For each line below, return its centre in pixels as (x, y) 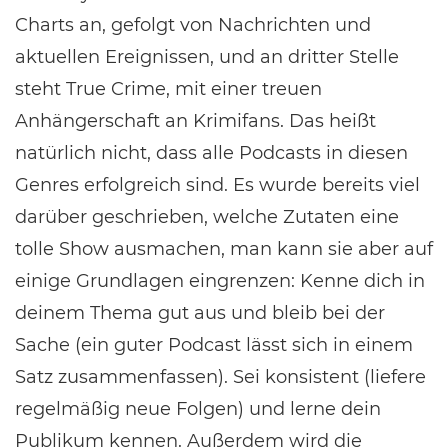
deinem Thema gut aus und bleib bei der (200, 313)
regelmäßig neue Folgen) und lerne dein (198, 409)
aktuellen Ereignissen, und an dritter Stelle (207, 57)
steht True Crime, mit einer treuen (168, 89)
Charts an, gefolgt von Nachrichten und (193, 25)
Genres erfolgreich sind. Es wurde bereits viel (217, 185)
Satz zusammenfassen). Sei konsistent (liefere (220, 377)
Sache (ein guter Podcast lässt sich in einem (214, 345)
